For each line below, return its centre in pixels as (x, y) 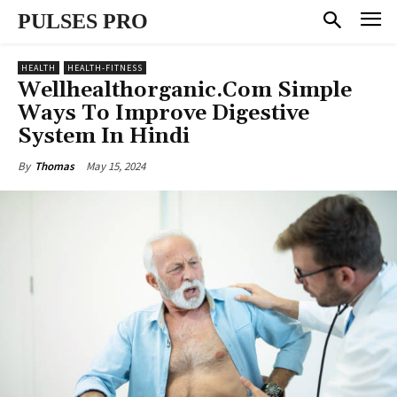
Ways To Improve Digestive (163, 113)
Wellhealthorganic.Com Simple (185, 90)
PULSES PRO (83, 21)
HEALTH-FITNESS (105, 67)
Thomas (54, 166)
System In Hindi (104, 136)
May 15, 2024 (116, 166)
